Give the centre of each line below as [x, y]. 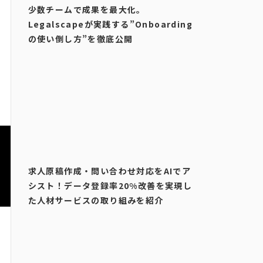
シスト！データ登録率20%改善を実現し [110, 186]
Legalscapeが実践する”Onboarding [110, 24]
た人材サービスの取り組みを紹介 [96, 200]
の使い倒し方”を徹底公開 [82, 38]
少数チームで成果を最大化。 [87, 9]
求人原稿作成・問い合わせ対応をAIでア [109, 171]
